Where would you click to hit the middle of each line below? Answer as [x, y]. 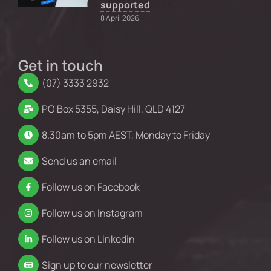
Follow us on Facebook [90, 187]
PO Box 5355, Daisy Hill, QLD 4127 [113, 109]
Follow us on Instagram [92, 213]
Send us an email [79, 161]
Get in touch [60, 65]
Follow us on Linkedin [88, 239]
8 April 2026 [120, 18]
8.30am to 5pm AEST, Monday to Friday [126, 135]
